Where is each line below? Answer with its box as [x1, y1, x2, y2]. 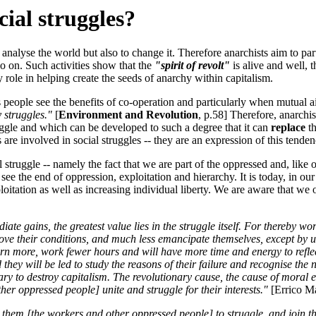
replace [271, 121, 305, 134]
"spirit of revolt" [154, 59, 230, 72]
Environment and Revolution [59, 109, 198, 121]
